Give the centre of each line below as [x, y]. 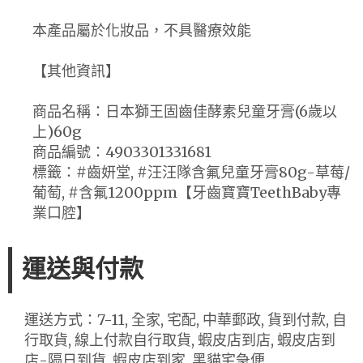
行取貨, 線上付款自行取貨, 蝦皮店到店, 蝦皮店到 [180, 340]
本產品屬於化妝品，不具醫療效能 [142, 30]
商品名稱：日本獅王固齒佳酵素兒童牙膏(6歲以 [185, 111]
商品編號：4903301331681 [122, 152]
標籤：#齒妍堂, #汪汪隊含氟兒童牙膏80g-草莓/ [191, 172]
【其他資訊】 [76, 70]
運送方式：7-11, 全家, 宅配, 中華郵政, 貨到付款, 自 [186, 319]
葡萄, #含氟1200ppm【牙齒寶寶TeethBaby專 [187, 192]
